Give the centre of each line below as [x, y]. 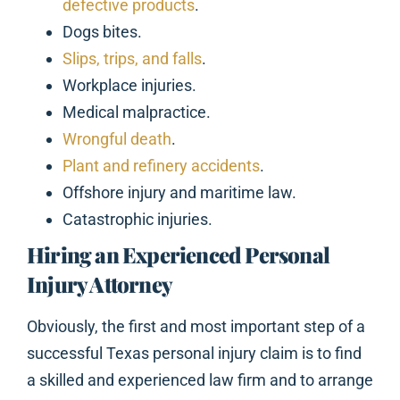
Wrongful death [117, 139]
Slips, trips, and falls [132, 59]
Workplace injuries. [129, 86]
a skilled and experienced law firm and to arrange [200, 380]
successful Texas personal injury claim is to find [194, 354]
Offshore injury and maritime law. [179, 193]
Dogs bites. [102, 32]
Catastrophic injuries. [137, 220]
